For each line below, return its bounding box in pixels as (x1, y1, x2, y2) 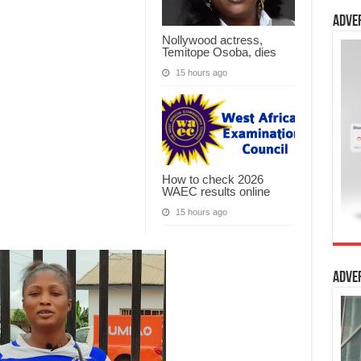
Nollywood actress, (161, 32, 263, 47)
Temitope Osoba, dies (161, 44, 276, 59)
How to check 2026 (161, 172, 263, 186)
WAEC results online (161, 184, 270, 198)
